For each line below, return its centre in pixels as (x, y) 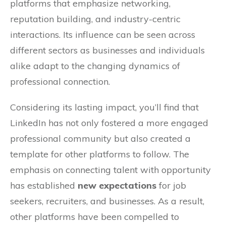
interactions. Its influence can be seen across (103, 35)
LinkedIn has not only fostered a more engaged (109, 123)
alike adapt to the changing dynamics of (95, 66)
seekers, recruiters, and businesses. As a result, (107, 201)
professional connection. (60, 82)
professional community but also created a (100, 139)
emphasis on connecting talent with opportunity (110, 170)
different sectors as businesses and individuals (107, 50)
